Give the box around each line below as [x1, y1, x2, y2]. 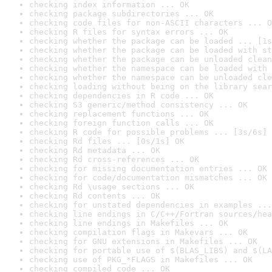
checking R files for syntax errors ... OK [29, 27, 228, 36]
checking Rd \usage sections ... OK [29, 182, 194, 191]
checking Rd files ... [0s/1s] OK [29, 137, 185, 146]
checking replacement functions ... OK [29, 109, 209, 118]
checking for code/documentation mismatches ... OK [29, 173, 267, 182]
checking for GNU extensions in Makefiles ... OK [29, 237, 257, 246]
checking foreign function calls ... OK [29, 118, 214, 127]
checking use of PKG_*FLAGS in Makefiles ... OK [29, 255, 253, 264]
